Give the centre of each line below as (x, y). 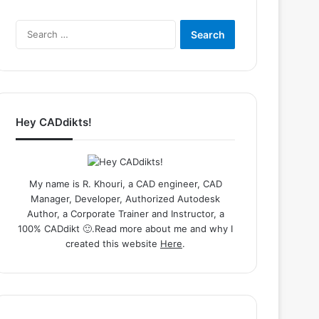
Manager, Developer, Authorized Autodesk (125, 199)
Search (190, 26)
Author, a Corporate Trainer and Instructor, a (125, 214)
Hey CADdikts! (54, 122)
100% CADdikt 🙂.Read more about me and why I (125, 229)
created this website (113, 244)
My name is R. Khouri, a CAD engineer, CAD (125, 184)
